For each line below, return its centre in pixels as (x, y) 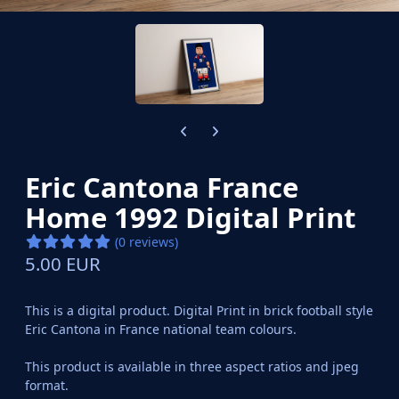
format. (47, 385)
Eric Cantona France (162, 187)
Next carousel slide (256, 125)
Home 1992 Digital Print (191, 217)
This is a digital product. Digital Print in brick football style (199, 310)
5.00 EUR (63, 263)
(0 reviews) (146, 241)
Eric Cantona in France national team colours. (161, 329)
